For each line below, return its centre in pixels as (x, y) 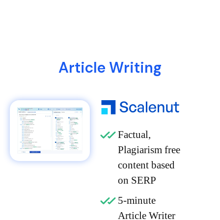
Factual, (134, 134)
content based (146, 165)
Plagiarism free (149, 150)
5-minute (137, 200)
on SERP (137, 180)
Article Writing (110, 67)
